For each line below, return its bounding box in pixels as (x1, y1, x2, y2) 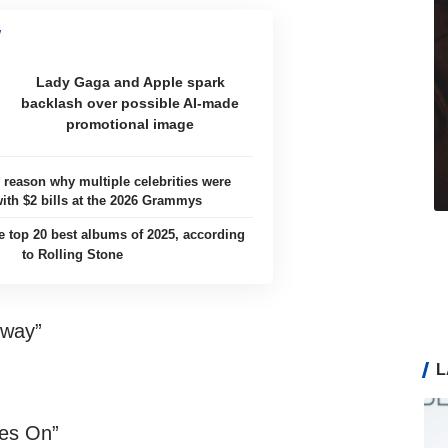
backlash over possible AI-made (21, 95, 240, 112)
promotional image (66, 116, 195, 133)
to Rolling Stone (22, 246, 124, 262)
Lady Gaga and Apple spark (35, 74, 225, 91)
